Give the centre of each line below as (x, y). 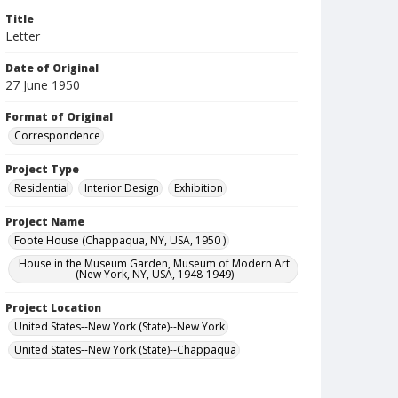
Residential (42, 188)
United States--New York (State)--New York (119, 326)
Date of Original (52, 68)
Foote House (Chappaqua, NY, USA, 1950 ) (120, 240)
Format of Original (59, 117)
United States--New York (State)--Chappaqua (125, 350)
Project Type (42, 169)
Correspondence (57, 135)
